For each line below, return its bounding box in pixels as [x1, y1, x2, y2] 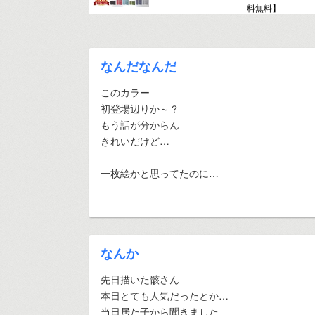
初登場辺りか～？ [101, 101, 179, 115]
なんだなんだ [101, 57, 176, 75]
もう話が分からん [101, 117, 179, 131]
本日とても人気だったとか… [101, 288, 229, 302]
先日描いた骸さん [101, 272, 179, 286]
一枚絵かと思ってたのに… [101, 166, 219, 180]
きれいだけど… [101, 134, 169, 148]
